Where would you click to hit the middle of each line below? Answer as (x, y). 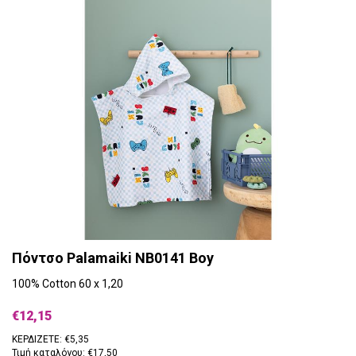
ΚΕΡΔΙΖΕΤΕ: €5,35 (50, 339)
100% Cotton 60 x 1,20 (68, 283)
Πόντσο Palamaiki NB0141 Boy (113, 257)
